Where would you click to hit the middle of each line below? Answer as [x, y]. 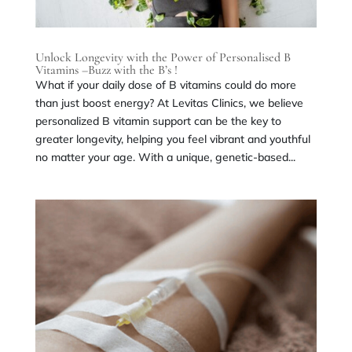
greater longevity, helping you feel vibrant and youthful [172, 139]
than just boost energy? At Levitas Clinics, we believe [169, 103]
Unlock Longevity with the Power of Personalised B [163, 57]
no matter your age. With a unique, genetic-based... [165, 157]
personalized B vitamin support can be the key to [158, 121]
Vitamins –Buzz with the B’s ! [106, 70]
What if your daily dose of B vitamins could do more [165, 84]
